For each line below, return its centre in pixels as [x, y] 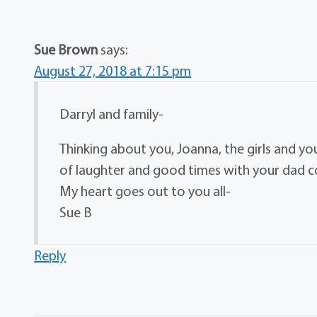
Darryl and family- [112, 114]
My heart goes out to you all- [145, 191]
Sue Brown [66, 50]
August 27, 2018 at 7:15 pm [113, 71]
